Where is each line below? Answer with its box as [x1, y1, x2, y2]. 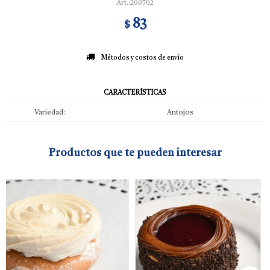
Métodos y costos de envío [101, 55, 184, 61]
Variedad [34, 109, 63, 116]
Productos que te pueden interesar [48, 148, 222, 159]
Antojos [167, 109, 193, 116]
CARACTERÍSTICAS [104, 90, 166, 96]
